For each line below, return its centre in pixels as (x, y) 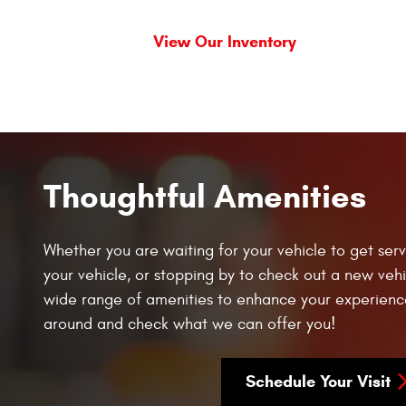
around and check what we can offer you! (189, 324)
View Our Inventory (225, 41)
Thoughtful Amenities (205, 196)
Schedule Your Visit (318, 381)
